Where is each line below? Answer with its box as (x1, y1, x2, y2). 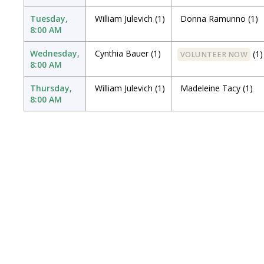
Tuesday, (30, 13, 68, 24)
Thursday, (30, 82, 72, 94)
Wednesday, (30, 48, 80, 59)
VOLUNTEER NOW (180, 49, 247, 60)
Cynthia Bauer (95, 48, 148, 59)
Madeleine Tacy (180, 82, 240, 94)
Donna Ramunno (180, 13, 246, 24)
